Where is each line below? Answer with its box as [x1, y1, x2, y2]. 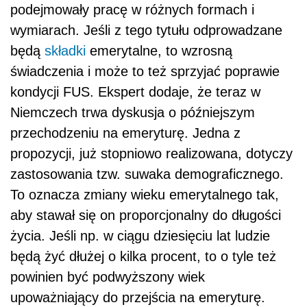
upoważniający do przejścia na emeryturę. [10, 290, 265, 306]
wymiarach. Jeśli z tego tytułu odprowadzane [10, 23, 282, 38]
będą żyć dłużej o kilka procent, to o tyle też [10, 249, 276, 265]
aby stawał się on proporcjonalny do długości [10, 208, 281, 223]
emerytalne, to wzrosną [86, 43, 232, 59]
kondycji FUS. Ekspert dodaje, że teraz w [10, 84, 260, 100]
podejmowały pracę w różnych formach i [10, 2, 254, 18]
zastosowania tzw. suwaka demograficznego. [10, 167, 284, 182]
